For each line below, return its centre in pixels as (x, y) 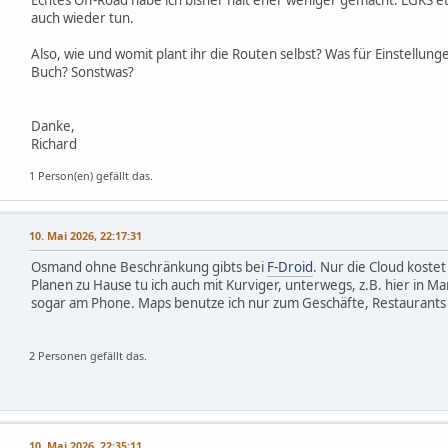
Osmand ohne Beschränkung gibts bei (149, 266)
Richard (54, 143)
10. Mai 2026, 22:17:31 (85, 235)
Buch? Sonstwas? (82, 71)
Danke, (53, 125)
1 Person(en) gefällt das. (91, 175)
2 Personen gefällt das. (88, 355)
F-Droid (290, 266)
